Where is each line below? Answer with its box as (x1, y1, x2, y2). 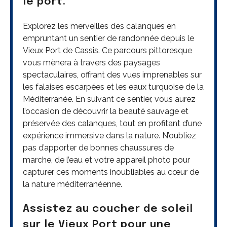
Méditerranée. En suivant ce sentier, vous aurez (23, 94, 196, 104)
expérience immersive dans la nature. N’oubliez (23, 131, 196, 141)
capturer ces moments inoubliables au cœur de (23, 167, 199, 177)
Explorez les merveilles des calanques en (23, 21, 176, 31)
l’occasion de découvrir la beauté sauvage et (23, 106, 188, 117)
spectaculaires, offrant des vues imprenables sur (23, 70, 202, 80)
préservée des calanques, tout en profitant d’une (23, 119, 202, 129)
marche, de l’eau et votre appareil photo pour (23, 155, 190, 165)
